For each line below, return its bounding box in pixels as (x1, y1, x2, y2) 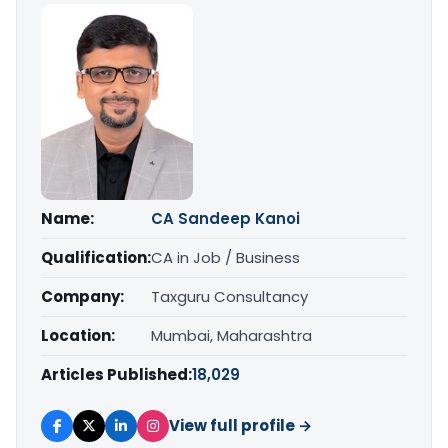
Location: (41, 324, 115, 346)
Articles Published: (41, 363, 192, 385)
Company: (41, 285, 124, 307)
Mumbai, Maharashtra (151, 324, 312, 346)
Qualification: (41, 246, 151, 268)
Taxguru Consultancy (151, 285, 308, 307)
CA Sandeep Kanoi (151, 207, 300, 229)
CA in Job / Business (151, 246, 300, 268)
